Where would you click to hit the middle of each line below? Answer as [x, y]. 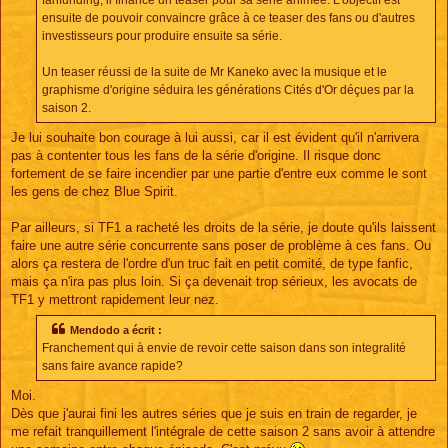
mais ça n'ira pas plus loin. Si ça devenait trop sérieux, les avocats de [214, 282]
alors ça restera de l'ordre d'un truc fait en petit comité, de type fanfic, [212, 264]
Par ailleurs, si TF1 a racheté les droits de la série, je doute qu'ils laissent [223, 228]
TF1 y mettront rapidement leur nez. [115, 300]
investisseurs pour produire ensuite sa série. [162, 35]
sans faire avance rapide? [112, 366]
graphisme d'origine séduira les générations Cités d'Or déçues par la [228, 89]
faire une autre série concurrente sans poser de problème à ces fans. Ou [221, 246]
